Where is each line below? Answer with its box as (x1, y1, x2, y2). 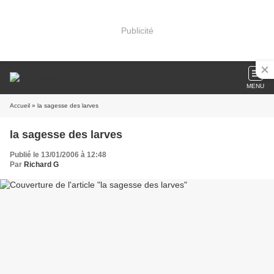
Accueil (10, 102, 30, 109)
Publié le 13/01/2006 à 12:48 (10, 150, 106, 159)
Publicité (120, 25, 154, 35)
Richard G (24, 160, 59, 169)
